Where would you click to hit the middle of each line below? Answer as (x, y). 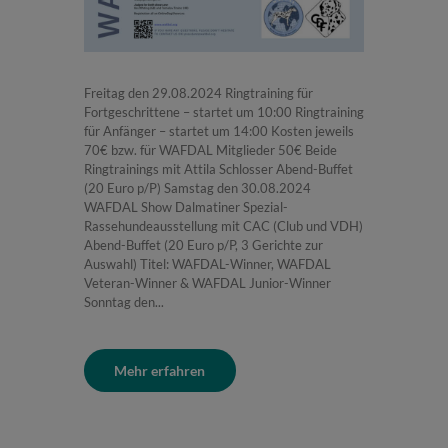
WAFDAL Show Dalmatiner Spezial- (186, 206)
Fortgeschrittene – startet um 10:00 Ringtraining (224, 111)
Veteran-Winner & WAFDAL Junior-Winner (207, 282)
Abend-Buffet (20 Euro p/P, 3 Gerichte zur (203, 244)
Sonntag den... (124, 301)
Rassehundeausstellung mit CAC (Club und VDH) (223, 225)
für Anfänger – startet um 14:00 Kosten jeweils (219, 130)
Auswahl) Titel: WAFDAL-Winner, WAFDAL (207, 263)
